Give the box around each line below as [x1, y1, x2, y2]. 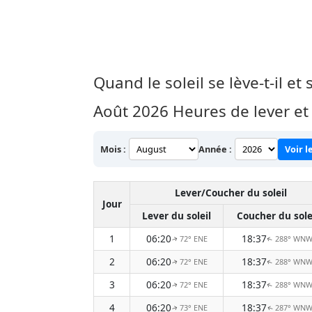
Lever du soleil [142, 209, 211, 223]
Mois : [100, 142, 126, 155]
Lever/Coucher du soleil [174, 186, 287, 200]
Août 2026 [93, 100, 169, 123]
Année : [198, 142, 232, 155]
